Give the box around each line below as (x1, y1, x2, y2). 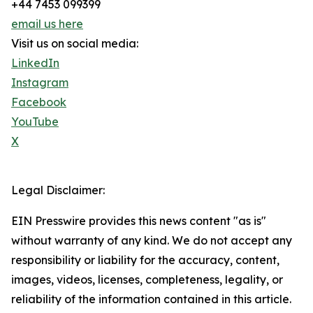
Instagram (11, 75, 68, 90)
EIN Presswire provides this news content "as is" (11, 214, 266, 228)
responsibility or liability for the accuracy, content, (11, 253, 279, 268)
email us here (11, 17, 83, 31)
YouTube (11, 115, 59, 129)
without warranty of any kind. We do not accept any (11, 233, 292, 248)
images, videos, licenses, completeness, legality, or (11, 272, 283, 287)
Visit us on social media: (11, 36, 138, 51)
